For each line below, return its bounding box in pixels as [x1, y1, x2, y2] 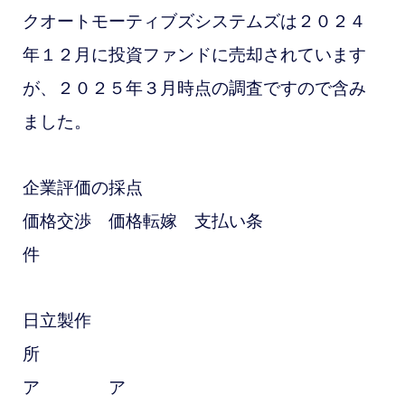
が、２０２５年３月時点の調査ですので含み [22, 79, 366, 99]
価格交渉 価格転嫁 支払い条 [22, 212, 263, 231]
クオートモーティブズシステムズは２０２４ [22, 12, 366, 32]
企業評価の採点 [22, 178, 366, 198]
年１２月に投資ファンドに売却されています [22, 45, 366, 65]
